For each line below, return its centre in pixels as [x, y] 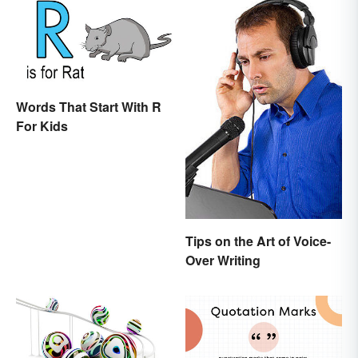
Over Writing [223, 260]
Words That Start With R [89, 106]
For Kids [42, 125]
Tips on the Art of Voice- [258, 241]
